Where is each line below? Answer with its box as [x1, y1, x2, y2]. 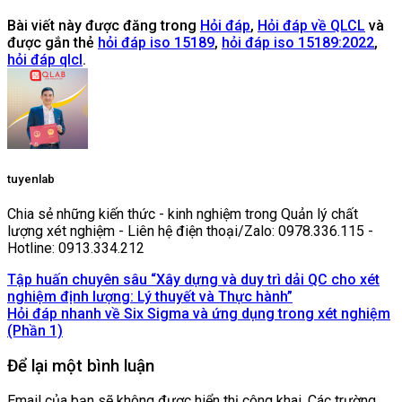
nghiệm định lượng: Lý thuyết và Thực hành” [7, 288, 293, 306]
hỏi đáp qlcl [7, 50, 83, 68]
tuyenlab [7, 171, 55, 186]
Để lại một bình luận [7, 355, 154, 376]
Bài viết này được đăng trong [7, 16, 200, 34]
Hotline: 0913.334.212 [7, 240, 144, 258]
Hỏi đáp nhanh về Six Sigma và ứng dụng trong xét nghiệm [7, 305, 390, 323]
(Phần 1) [7, 322, 63, 340]
